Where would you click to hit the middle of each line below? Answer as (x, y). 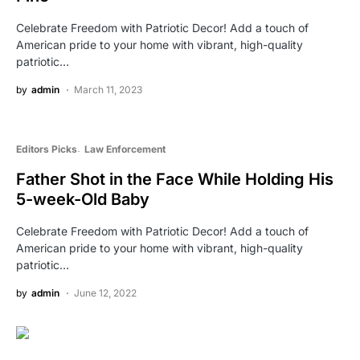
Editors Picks (47, 149)
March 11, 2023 (108, 89)
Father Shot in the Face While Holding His (175, 179)
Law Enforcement (125, 149)
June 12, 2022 (105, 292)
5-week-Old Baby (83, 199)
